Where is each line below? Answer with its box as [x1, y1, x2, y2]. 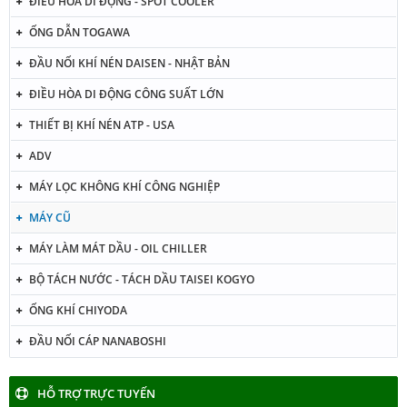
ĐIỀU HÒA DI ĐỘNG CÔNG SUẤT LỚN [29, 85, 223, 102]
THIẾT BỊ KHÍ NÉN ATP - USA [29, 116, 174, 133]
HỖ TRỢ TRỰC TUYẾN [37, 384, 155, 402]
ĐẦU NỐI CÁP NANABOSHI [29, 333, 166, 349]
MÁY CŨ [29, 209, 71, 225]
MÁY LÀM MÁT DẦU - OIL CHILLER [29, 240, 207, 256]
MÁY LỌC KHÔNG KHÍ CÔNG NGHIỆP [29, 178, 220, 194]
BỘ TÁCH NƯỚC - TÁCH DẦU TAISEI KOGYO [29, 271, 254, 287]
